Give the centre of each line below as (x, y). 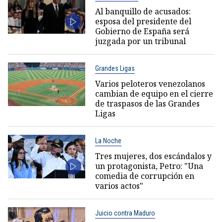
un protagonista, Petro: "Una (149, 166)
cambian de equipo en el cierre (154, 93)
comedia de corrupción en (144, 176)
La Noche (108, 140)
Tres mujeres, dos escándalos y (153, 156)
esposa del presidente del (143, 21)
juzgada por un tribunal (140, 41)
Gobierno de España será (142, 31)
